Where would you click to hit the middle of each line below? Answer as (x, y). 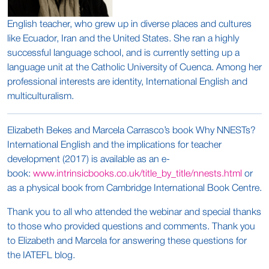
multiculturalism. (41, 97)
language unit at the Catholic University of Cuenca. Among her (134, 68)
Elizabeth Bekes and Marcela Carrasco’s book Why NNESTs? (131, 131)
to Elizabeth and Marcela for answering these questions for (127, 241)
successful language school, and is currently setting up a (123, 53)
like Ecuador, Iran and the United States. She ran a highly (123, 39)
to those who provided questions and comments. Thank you (131, 227)
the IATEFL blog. (41, 256)
